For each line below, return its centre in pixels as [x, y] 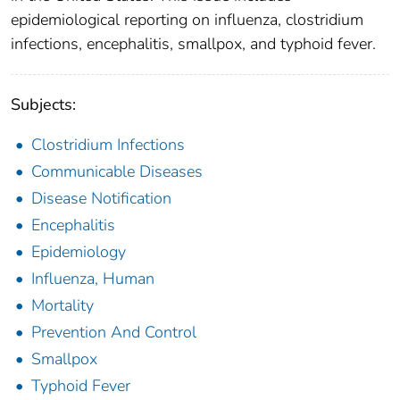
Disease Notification [101, 198]
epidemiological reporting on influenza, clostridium [187, 19]
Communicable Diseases [117, 171]
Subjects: [43, 104]
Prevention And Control [114, 332]
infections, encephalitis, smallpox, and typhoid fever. [193, 43]
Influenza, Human [93, 278]
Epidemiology [79, 251]
